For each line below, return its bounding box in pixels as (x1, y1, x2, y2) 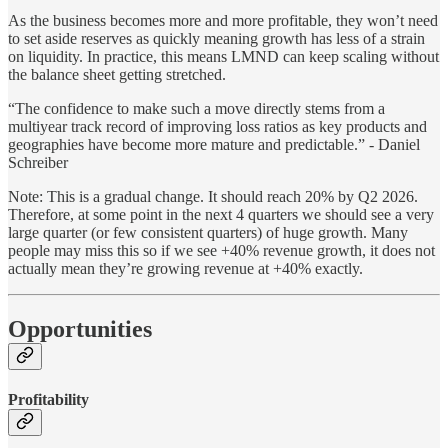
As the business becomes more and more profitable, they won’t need (8, 11, 438, 29)
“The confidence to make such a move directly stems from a (8, 99, 385, 117)
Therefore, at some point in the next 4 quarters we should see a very (8, 205, 434, 223)
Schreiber (8, 153, 68, 171)
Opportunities (8, 315, 152, 342)
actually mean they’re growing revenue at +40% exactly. (8, 259, 363, 277)
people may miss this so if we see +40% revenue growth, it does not (8, 241, 435, 259)
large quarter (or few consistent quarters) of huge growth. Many (8, 223, 408, 241)
